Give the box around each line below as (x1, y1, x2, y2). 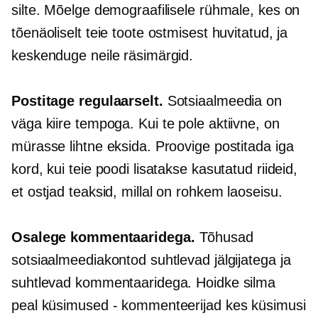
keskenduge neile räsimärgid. (11, 48, 194, 63)
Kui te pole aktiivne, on (134, 116, 280, 131)
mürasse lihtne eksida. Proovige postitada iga (11, 138, 294, 154)
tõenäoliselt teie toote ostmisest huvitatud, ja (11, 25, 288, 40)
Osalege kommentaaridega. (11, 229, 199, 245)
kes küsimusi (221, 297, 306, 313)
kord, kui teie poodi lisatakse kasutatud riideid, (11, 161, 298, 177)
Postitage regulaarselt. (11, 93, 168, 109)
